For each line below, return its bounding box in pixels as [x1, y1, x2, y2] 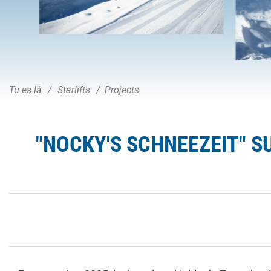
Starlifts [57, 83, 90, 96]
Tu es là [9, 83, 42, 96]
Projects [105, 83, 139, 96]
